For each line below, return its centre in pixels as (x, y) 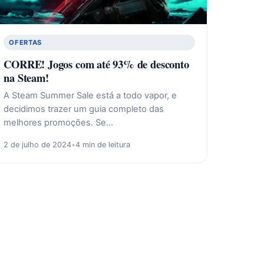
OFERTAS (25, 42)
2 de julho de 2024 (38, 144)
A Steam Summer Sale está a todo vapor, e (90, 95)
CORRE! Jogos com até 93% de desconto (96, 64)
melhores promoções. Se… (59, 122)
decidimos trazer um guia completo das (84, 109)
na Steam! (26, 77)
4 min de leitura (103, 144)
